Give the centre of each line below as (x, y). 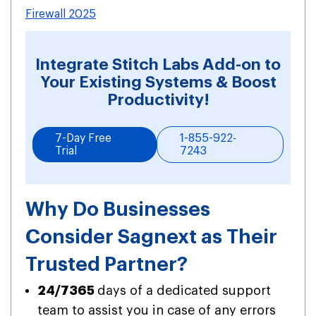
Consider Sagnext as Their (151, 237)
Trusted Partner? (107, 265)
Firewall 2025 (61, 14)
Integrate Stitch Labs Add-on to (158, 65)
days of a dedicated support (184, 291)
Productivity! (158, 100)
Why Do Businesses (118, 210)
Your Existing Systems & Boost (158, 83)
